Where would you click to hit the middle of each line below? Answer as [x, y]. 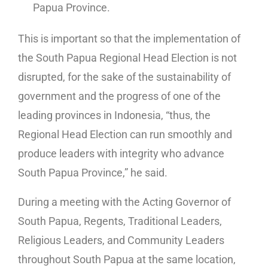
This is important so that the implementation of [129, 39]
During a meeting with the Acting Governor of [124, 202]
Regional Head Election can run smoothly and [125, 135]
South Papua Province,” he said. [93, 173]
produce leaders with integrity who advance [121, 154]
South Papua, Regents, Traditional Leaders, [120, 221]
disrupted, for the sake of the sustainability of [124, 77]
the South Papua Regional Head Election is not [127, 58]
